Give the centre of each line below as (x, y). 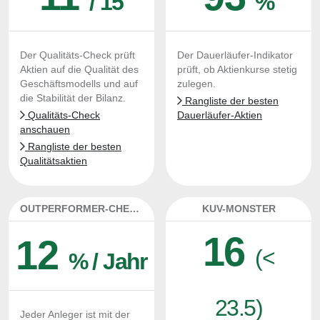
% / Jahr (107, 261)
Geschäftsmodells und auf (79, 84)
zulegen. (196, 84)
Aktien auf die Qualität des (79, 70)
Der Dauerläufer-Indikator (235, 55)
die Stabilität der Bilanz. (73, 98)
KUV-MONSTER (239, 209)
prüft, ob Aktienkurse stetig (237, 70)
